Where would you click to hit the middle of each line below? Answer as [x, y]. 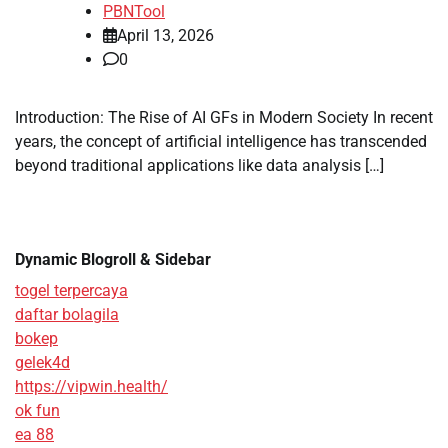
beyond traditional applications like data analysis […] [199, 165]
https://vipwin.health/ [91, 386]
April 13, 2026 [165, 35]
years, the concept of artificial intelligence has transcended [221, 141]
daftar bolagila [67, 314]
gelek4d [42, 362]
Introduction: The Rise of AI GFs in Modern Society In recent [224, 117]
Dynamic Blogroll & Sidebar [113, 259]
